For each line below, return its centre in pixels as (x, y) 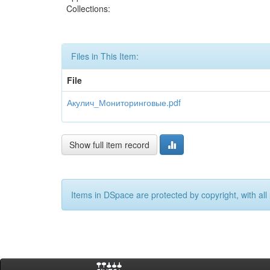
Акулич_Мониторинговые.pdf (124, 102)
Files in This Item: (105, 56)
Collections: (88, 8)
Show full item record (109, 145)
